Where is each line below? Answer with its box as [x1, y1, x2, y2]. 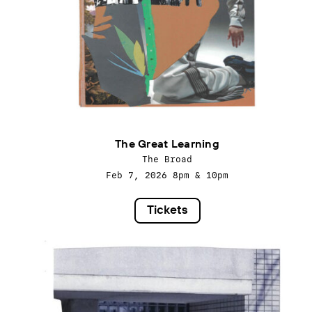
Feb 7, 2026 [106, 169, 173, 181]
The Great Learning [115, 139, 219, 150]
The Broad [142, 153, 192, 165]
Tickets [146, 204, 188, 217]
